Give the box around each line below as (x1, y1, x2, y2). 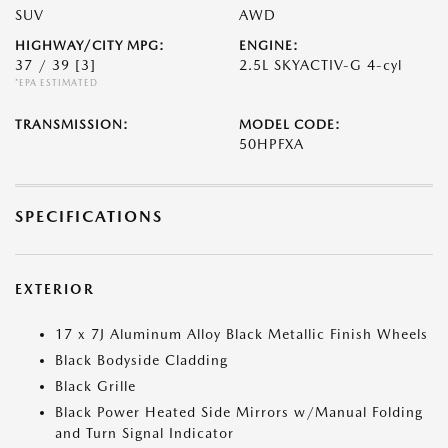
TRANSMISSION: (15, 117, 129, 132)
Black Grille (55, 378, 136, 394)
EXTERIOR (15, 281, 95, 297)
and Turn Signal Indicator (55, 425, 234, 441)
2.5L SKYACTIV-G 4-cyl (239, 57, 402, 73)
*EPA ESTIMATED (15, 77, 98, 88)
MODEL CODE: (239, 117, 341, 132)
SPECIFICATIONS (15, 207, 163, 226)
